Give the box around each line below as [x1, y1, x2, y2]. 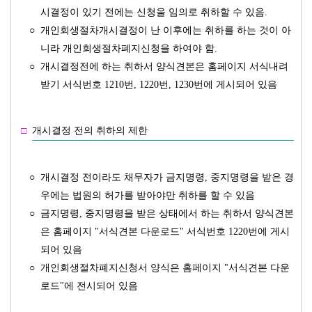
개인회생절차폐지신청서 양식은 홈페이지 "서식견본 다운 [40, 263, 290, 273]
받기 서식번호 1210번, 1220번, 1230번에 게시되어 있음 [40, 79, 277, 90]
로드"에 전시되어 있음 [40, 281, 138, 291]
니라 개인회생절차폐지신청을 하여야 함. [40, 43, 217, 54]
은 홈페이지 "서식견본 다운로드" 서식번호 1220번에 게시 [40, 226, 290, 237]
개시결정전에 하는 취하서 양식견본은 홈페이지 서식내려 [40, 61, 288, 72]
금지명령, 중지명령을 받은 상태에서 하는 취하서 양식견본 [40, 208, 294, 219]
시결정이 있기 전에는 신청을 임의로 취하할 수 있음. [40, 7, 267, 17]
